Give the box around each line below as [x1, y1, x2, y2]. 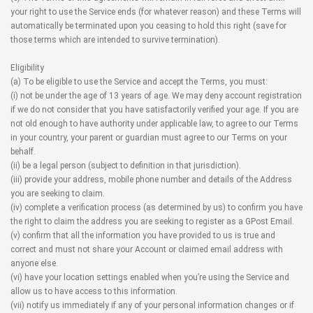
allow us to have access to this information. [10, 286, 177, 296]
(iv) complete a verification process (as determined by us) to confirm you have [10, 203, 303, 212]
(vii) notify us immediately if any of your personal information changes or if [10, 300, 294, 310]
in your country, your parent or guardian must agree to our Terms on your [10, 133, 287, 143]
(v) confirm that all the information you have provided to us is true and [10, 231, 275, 240]
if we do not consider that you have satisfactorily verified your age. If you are [10, 105, 298, 115]
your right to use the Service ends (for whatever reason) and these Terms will [10, 7, 301, 17]
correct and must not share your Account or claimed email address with [10, 245, 283, 254]
